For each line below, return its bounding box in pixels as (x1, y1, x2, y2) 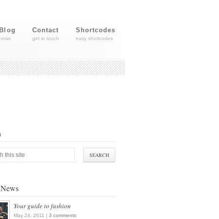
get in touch (32, 36, 59, 41)
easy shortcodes (75, 36, 113, 41)
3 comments (49, 213, 76, 218)
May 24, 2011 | (14, 213, 49, 218)
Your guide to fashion (14, 201, 71, 210)
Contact (32, 26, 59, 34)
